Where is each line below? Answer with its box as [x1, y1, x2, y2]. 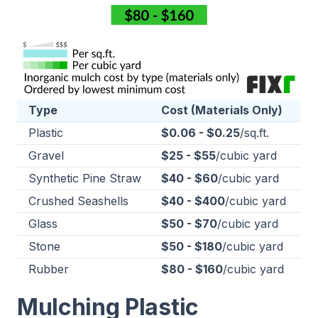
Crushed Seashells [28, 193, 128, 208]
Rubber [28, 261, 69, 276]
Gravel [28, 148, 64, 163]
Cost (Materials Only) [161, 102, 283, 117]
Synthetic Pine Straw [28, 170, 141, 185]
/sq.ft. [240, 125, 269, 140]
